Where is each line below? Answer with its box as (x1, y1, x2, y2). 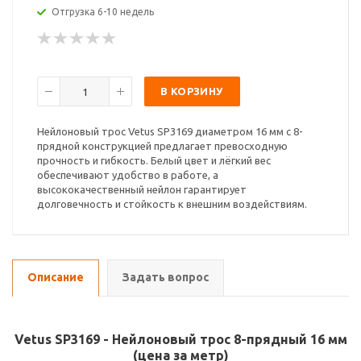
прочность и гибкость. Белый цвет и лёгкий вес (37, 155, 271, 166)
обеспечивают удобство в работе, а (37, 169, 218, 180)
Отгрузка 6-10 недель (52, 6, 154, 17)
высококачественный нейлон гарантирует (37, 184, 247, 195)
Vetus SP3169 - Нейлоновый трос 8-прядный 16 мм (14, 332, 347, 346)
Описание (27, 271, 84, 284)
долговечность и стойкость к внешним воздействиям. (37, 198, 307, 210)
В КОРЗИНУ (160, 85, 223, 97)
